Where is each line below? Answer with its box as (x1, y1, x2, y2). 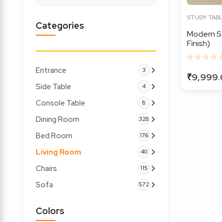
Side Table (35, 81, 71, 92)
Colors (35, 205, 64, 217)
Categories (35, 20, 84, 31)
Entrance (35, 65, 66, 75)
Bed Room (35, 130, 72, 141)
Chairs (35, 163, 57, 173)
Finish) (186, 38, 210, 49)
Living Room (35, 147, 81, 157)
